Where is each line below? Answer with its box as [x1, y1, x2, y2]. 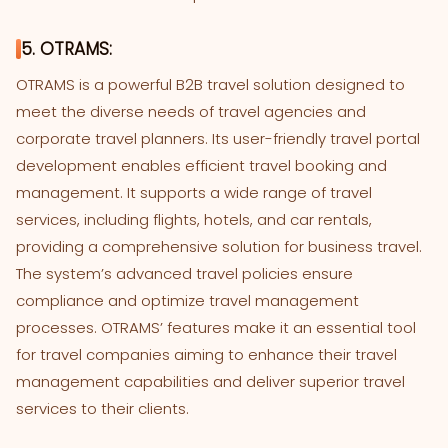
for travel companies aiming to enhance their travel [16, 344, 397, 366]
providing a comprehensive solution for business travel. [16, 236, 422, 258]
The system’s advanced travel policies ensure [16, 263, 353, 285]
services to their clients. [16, 398, 189, 420]
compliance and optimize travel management [16, 290, 359, 312]
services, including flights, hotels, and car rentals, [16, 209, 372, 231]
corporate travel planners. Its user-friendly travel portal [16, 128, 420, 150]
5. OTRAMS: [21, 37, 112, 62]
